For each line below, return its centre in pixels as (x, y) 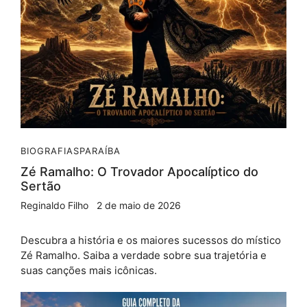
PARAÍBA (100, 150)
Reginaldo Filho (54, 205)
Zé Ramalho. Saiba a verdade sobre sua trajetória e (144, 255)
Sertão (41, 186)
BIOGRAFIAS (50, 150)
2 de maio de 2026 (139, 205)
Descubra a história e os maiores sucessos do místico (151, 240)
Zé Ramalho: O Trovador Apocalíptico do (139, 171)
